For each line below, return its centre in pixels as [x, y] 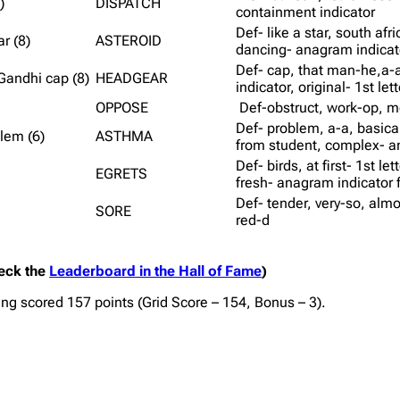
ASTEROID [129, 40]
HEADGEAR [132, 78]
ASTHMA [125, 136]
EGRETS [122, 173]
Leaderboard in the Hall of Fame [156, 271]
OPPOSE [122, 107]
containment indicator [306, 12]
